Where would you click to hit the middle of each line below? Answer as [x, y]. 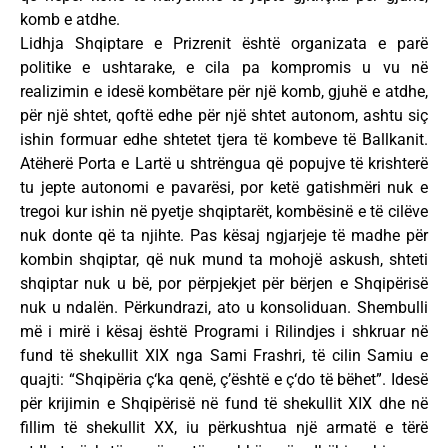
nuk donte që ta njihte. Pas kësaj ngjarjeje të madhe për [224, 235]
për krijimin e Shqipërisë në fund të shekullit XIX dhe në [224, 403]
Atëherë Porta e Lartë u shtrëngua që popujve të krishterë [224, 163]
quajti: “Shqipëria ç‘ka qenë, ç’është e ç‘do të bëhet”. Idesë [224, 379]
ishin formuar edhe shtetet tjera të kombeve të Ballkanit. [224, 139]
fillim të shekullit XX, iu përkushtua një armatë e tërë [224, 427]
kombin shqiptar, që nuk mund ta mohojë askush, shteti [224, 259]
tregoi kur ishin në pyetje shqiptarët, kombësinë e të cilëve [224, 211]
